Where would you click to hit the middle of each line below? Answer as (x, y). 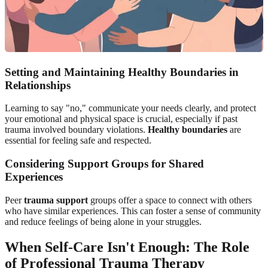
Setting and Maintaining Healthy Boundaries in (122, 72)
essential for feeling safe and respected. (78, 141)
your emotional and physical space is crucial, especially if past (121, 119)
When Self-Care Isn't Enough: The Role (127, 247)
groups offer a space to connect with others (170, 200)
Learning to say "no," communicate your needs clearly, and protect (130, 108)
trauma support (56, 200)
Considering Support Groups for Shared (104, 164)
